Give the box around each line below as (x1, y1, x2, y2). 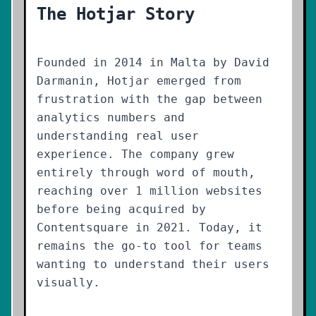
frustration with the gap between (37, 92, 262, 106)
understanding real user (37, 129, 199, 142)
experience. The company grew (37, 147, 234, 161)
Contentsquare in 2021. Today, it (37, 221, 262, 234)
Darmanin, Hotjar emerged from (37, 74, 241, 87)
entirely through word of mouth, (37, 166, 255, 179)
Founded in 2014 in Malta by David (37, 56, 269, 69)
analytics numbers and (37, 111, 185, 124)
